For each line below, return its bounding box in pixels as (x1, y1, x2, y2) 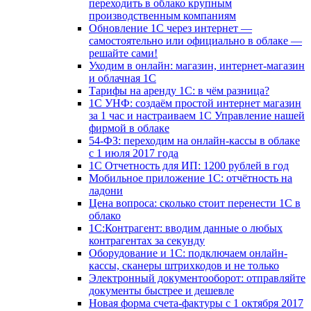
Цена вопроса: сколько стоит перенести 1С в (89, 197, 301, 210)
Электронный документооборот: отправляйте (89, 272, 305, 285)
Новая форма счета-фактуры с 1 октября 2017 (89, 297, 303, 310)
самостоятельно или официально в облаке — (89, 35, 302, 47)
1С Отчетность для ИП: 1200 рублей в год (89, 160, 289, 172)
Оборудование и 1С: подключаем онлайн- (89, 247, 287, 260)
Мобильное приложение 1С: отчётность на (89, 172, 292, 185)
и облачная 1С (89, 72, 156, 85)
